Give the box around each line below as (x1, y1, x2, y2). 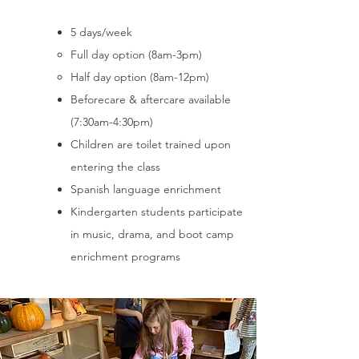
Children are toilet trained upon (71, 137, 231, 151)
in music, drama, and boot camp (71, 227, 234, 241)
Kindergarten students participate (71, 204, 243, 219)
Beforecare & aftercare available (71, 92, 231, 107)
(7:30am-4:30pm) (71, 115, 153, 129)
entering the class (71, 159, 160, 174)
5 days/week (71, 25, 132, 39)
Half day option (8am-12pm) (71, 70, 209, 84)
